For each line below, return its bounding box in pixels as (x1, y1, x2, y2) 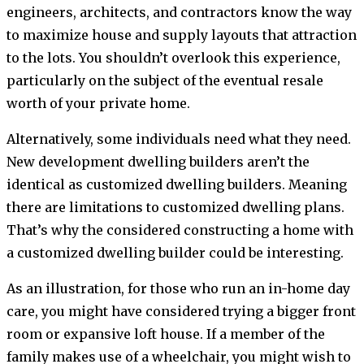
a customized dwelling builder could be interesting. (6, 245, 347, 262)
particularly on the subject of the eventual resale (6, 72, 323, 89)
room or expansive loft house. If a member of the (6, 326, 325, 343)
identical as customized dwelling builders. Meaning (6, 176, 347, 193)
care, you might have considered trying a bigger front (6, 303, 356, 320)
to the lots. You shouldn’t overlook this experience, (6, 50, 340, 67)
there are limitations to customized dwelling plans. (6, 199, 344, 216)
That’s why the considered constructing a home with (6, 222, 353, 239)
